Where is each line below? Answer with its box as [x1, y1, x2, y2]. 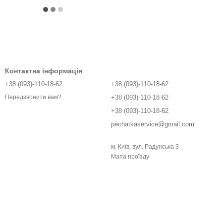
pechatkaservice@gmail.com [111, 120, 194, 128]
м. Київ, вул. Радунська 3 [111, 143, 179, 150]
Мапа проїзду [111, 153, 149, 160]
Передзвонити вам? [5, 94, 61, 101]
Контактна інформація [5, 67, 82, 75]
